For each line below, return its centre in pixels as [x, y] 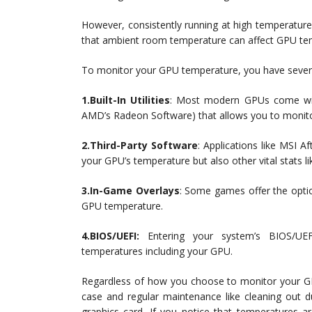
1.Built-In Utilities [126, 100]
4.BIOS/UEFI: [115, 236]
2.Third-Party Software [140, 146]
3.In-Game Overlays [131, 191]
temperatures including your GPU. [157, 251]
